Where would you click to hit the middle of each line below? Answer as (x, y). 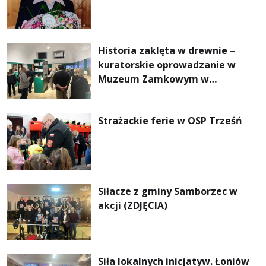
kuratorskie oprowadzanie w (167, 65)
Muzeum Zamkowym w (154, 79)
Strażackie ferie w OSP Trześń (170, 121)
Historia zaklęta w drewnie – (167, 51)
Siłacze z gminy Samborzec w (168, 191)
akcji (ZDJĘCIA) (133, 205)
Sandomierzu (130, 94)
